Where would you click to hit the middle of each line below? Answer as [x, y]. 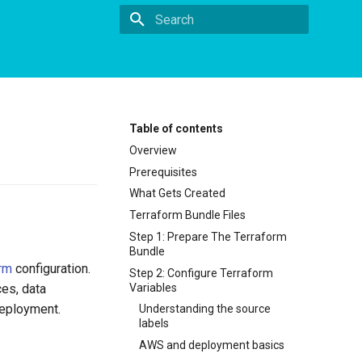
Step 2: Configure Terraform [201, 273]
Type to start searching [208, 48]
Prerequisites [163, 172]
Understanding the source [205, 309]
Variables [153, 287]
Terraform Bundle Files [187, 215]
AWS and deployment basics [212, 345]
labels [154, 324]
